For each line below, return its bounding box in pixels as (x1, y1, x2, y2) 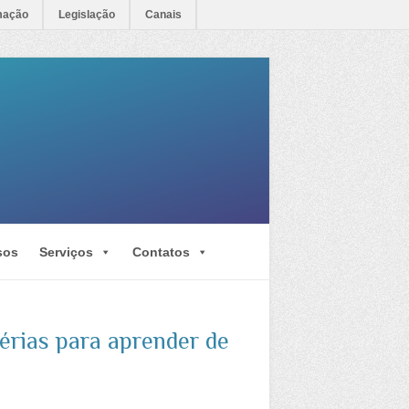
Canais (145, 8, 182, 21)
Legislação (58, 8, 115, 21)
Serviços (39, 244, 93, 259)
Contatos (132, 244, 190, 259)
